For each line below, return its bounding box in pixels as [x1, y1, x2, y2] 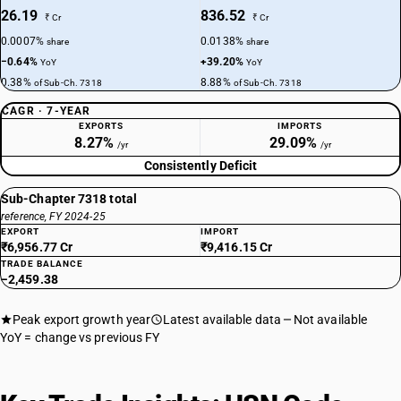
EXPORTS [78, 121, 124, 131]
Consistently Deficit [143, 158, 258, 173]
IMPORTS [277, 121, 322, 131]
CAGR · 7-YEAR [2, 105, 91, 117]
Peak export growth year [13, 312, 151, 327]
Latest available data [163, 312, 281, 327]
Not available [293, 312, 368, 327]
